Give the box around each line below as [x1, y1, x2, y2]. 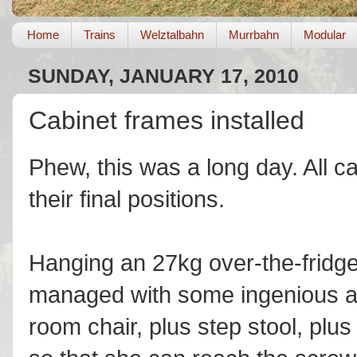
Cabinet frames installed [29, 105, 304, 135]
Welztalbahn [139, 28, 204, 42]
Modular [303, 28, 346, 42]
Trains [83, 28, 116, 42]
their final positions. [29, 186, 225, 212]
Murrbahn [228, 28, 279, 42]
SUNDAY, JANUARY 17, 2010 [28, 65, 299, 88]
